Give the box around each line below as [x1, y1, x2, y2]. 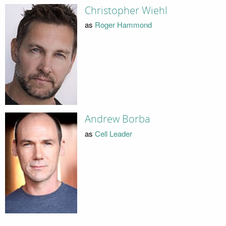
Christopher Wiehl [84, 4, 167, 17]
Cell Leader [94, 128, 132, 139]
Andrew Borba [84, 113, 150, 126]
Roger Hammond [94, 19, 152, 30]
